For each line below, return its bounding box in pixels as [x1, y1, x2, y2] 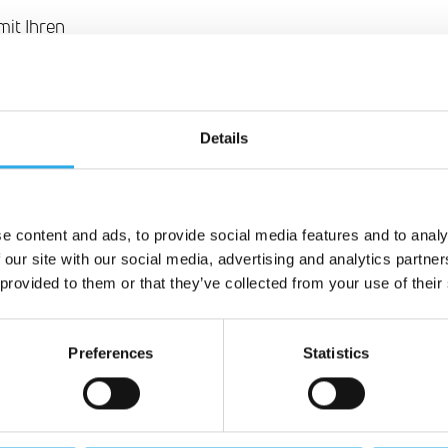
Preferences [68, 344, 154, 362]
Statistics [303, 344, 369, 362]
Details [199, 129, 249, 147]
